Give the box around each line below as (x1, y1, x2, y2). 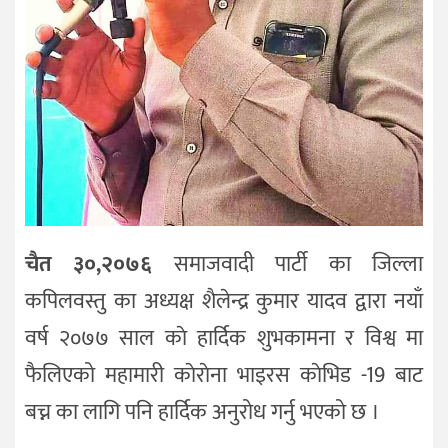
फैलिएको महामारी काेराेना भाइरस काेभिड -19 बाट (25, 357, 423, 395)
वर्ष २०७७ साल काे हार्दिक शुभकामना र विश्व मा (25, 320, 423, 358)
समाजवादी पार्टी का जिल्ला (173, 246, 424, 284)
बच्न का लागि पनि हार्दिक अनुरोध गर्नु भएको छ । (25, 394, 380, 432)
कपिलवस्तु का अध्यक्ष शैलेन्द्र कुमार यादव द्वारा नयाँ (25, 283, 423, 321)
